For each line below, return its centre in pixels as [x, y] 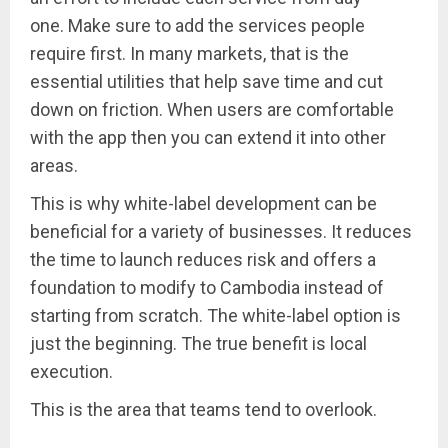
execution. [71, 372]
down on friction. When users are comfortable [212, 110]
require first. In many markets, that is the [189, 54]
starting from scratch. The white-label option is [215, 316]
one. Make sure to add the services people [197, 26]
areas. [54, 166]
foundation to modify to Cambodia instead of [207, 288]
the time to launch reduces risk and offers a [203, 260]
